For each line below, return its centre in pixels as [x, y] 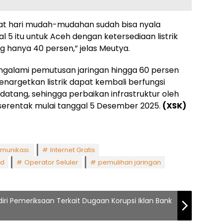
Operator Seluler [51, 162]
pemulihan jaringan [130, 162]
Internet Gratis [73, 150]
